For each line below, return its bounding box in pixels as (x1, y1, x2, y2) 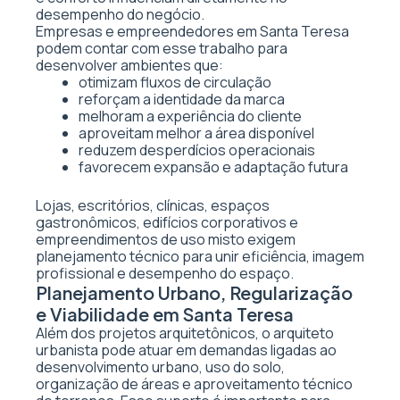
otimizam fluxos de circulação (79, 72, 271, 92)
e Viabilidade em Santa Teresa (36, 303, 294, 325)
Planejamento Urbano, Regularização (36, 281, 353, 304)
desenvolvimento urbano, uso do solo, (36, 357, 285, 377)
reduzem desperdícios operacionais (79, 140, 315, 160)
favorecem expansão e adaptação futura (79, 157, 348, 177)
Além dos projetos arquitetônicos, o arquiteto (36, 323, 334, 343)
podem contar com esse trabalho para (36, 38, 287, 58)
